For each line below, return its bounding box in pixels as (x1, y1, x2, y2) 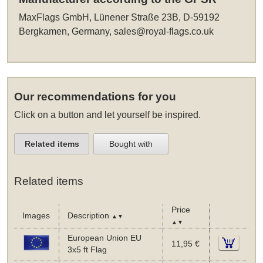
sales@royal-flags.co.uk (114, 26, 214, 37)
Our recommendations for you (14, 90, 177, 103)
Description (67, 211, 112, 220)
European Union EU (67, 233, 141, 242)
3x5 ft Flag (67, 245, 107, 254)
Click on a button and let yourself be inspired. (14, 110, 201, 120)
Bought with (109, 139, 153, 149)
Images (22, 211, 50, 220)
